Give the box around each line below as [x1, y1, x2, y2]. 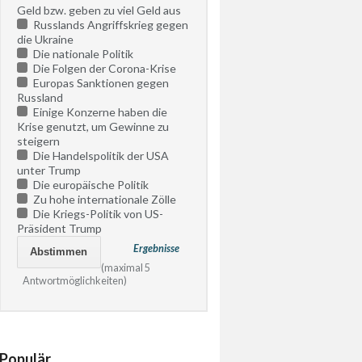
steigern [17, 133, 61, 148]
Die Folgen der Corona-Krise [31, 61, 177, 75]
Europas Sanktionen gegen [31, 75, 170, 90]
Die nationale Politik [31, 46, 134, 61]
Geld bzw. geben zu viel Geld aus [17, 2, 182, 17]
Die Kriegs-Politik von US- [31, 206, 164, 221]
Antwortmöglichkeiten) [22, 275, 127, 287]
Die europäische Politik [31, 177, 149, 192]
